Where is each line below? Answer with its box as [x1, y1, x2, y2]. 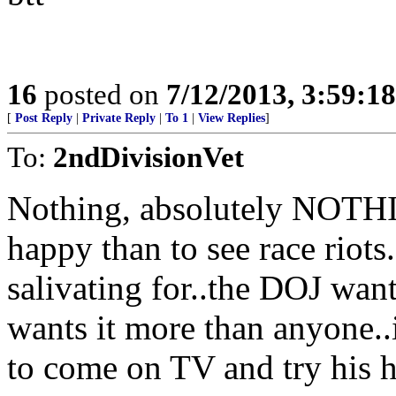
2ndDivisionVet [53, 141, 244, 173]
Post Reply [15, 111, 72, 125]
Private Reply [82, 111, 156, 125]
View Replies [198, 111, 265, 125]
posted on [37, 78, 166, 110]
